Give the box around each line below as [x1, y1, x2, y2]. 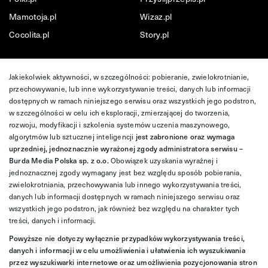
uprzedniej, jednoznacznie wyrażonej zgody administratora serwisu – [9, 143, 243, 153]
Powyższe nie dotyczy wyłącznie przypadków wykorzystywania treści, [9, 233, 245, 243]
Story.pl [140, 28, 169, 40]
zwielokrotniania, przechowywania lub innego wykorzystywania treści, [9, 179, 242, 189]
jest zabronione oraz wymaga [135, 131, 235, 141]
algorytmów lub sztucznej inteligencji [9, 131, 136, 141]
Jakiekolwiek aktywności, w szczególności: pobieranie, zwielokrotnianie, [9, 71, 249, 81]
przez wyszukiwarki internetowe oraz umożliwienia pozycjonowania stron [9, 257, 257, 267]
